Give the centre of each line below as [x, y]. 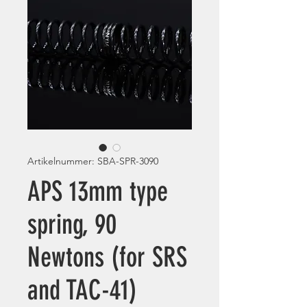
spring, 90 [72, 224]
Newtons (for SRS [107, 257]
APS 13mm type [98, 192]
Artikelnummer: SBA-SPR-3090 [93, 161]
